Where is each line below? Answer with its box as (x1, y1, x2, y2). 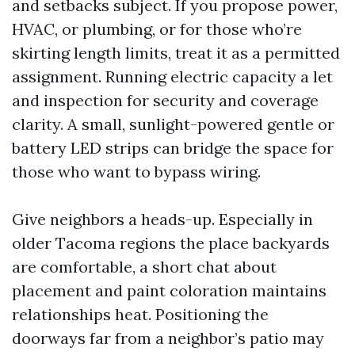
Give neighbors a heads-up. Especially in (12, 208, 313, 229)
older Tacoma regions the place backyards (12, 232, 330, 253)
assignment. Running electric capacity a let (12, 66, 333, 86)
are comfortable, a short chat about (12, 256, 277, 277)
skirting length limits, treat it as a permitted (12, 42, 340, 63)
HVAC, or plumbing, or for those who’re (12, 18, 302, 39)
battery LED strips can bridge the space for (12, 137, 334, 158)
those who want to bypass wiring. (12, 161, 261, 181)
